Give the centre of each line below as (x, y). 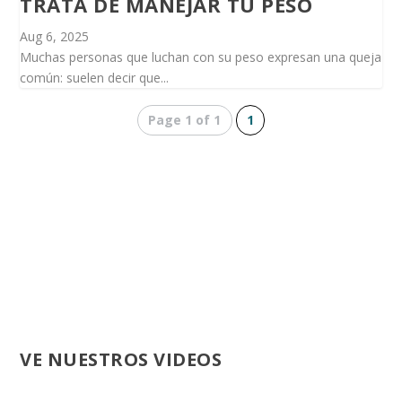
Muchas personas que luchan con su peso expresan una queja (201, 57)
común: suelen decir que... (95, 78)
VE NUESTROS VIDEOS (121, 360)
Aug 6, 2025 (55, 37)
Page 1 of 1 (185, 120)
